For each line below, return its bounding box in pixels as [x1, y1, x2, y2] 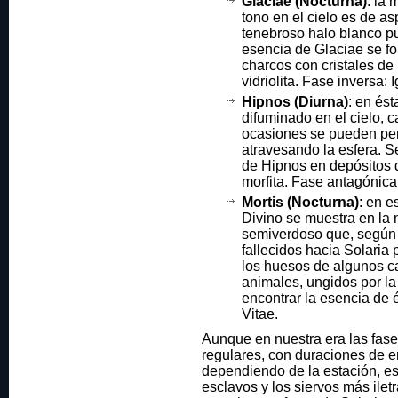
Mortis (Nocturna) [242, 195, 359, 210]
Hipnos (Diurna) [242, 94, 348, 109]
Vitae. [242, 306, 278, 322]
